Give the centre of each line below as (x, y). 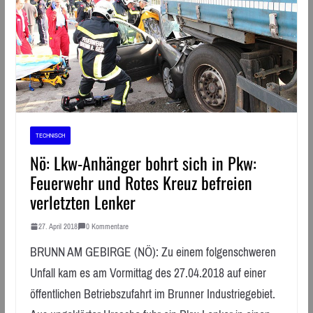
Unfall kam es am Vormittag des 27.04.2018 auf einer (148, 273)
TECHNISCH (50, 135)
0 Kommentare (107, 226)
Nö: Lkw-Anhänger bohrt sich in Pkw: (143, 162)
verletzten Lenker (82, 202)
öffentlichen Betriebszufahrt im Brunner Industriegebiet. (152, 294)
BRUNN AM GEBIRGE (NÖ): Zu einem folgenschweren (153, 252)
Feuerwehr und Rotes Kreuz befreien (141, 182)
